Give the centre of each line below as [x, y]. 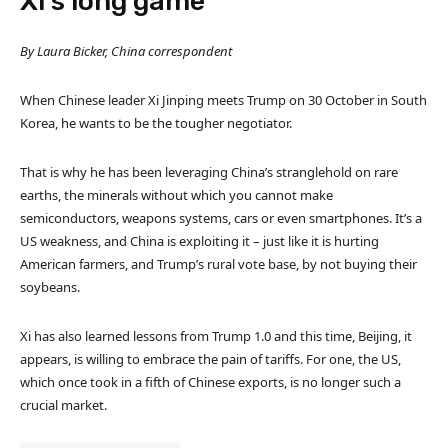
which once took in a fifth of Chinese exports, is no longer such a [210, 381]
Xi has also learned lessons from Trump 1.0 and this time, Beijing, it [216, 335]
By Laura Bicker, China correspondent [126, 50]
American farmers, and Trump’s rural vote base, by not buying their [218, 263]
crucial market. [63, 404]
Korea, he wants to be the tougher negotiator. [156, 122]
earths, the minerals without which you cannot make [176, 194]
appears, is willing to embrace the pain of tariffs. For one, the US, [210, 358]
